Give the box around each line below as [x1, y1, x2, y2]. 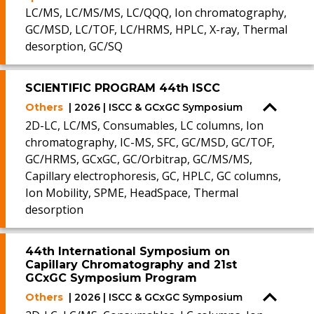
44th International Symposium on [25, 245, 230, 258]
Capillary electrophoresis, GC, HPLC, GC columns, [25, 168, 281, 184]
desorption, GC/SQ [25, 39, 123, 54]
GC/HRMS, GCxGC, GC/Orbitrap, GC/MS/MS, [25, 151, 252, 167]
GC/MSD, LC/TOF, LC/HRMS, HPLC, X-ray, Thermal [25, 22, 287, 37]
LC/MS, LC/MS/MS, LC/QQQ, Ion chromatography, [25, 5, 287, 20]
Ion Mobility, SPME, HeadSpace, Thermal [25, 185, 238, 200]
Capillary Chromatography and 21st [25, 258, 237, 271]
